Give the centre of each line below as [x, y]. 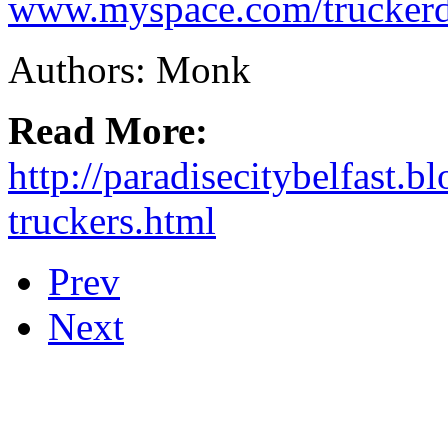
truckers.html [112, 220]
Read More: [108, 130]
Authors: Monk [129, 69]
